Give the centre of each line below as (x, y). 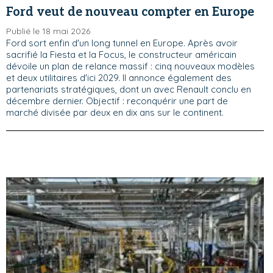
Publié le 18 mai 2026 (48, 31)
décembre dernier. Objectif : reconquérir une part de (117, 101)
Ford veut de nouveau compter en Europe (130, 12)
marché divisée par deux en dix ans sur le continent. (115, 112)
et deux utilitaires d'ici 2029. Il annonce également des (119, 78)
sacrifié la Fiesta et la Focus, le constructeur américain (121, 55)
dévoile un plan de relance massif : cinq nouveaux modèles (130, 66)
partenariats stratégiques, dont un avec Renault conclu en (129, 89)
